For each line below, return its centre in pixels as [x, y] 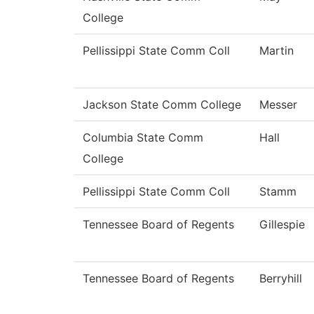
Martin [277, 51]
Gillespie [282, 225]
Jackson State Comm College [162, 105]
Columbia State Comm [143, 138]
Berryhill [281, 279]
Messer [278, 105]
